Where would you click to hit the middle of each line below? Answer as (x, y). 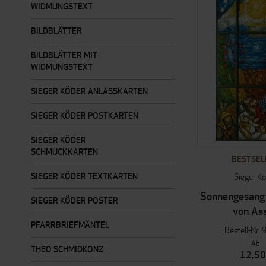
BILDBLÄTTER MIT (64, 55)
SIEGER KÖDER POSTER (75, 200)
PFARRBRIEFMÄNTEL (70, 225)
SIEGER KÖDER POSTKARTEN (85, 115)
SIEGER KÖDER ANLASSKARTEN (89, 91)
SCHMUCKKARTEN (64, 152)
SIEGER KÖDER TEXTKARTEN (84, 176)
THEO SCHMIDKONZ (67, 249)
